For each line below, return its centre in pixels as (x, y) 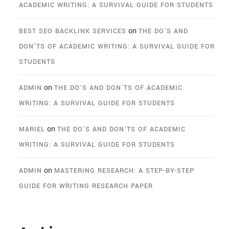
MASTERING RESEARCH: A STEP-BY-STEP (124, 171)
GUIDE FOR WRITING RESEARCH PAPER (86, 186)
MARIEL (32, 130)
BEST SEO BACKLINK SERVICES (73, 31)
